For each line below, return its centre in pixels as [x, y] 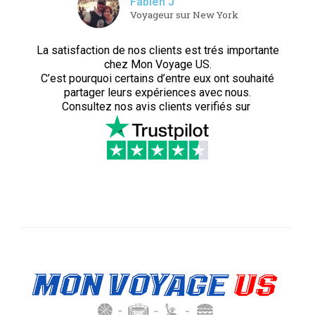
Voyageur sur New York [184, 15]
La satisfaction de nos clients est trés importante [157, 50]
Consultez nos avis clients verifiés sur [157, 107]
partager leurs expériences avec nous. [157, 92]
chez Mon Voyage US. [157, 64]
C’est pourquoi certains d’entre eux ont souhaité [157, 78]
